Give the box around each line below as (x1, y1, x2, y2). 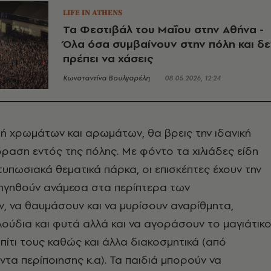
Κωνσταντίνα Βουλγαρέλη (63, 73, 150, 83)
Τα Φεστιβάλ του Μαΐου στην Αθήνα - (63, 21, 264, 37)
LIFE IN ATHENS (63, 7, 122, 18)
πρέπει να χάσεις (63, 50, 153, 66)
